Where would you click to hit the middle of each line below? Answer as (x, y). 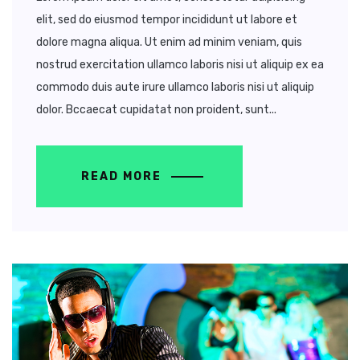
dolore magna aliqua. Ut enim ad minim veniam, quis (169, 42)
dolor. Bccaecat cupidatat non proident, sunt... (156, 109)
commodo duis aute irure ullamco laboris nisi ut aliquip (175, 87)
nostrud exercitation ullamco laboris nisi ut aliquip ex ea (180, 64)
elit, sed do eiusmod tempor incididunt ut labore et (167, 19)
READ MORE (123, 176)
